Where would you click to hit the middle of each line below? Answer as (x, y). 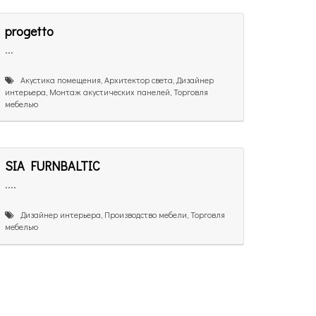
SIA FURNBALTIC (53, 166)
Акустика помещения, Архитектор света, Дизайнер (114, 79)
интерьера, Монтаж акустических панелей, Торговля (107, 91)
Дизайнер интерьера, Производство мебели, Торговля (120, 215)
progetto (29, 31)
